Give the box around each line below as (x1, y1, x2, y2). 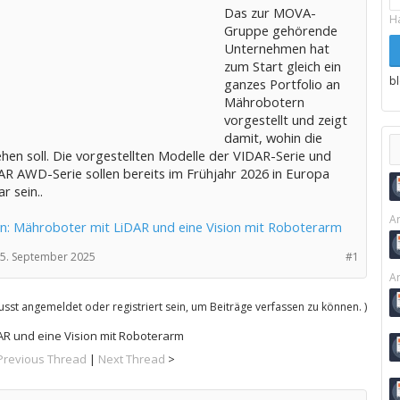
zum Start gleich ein (223, 57, 341, 75)
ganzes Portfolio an (223, 75, 340, 93)
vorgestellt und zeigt (223, 111, 347, 129)
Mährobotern (223, 93, 304, 111)
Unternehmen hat (223, 39, 329, 57)
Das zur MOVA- (223, 4, 316, 21)
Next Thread (98, 351, 166, 367)
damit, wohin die (223, 129, 322, 146)
